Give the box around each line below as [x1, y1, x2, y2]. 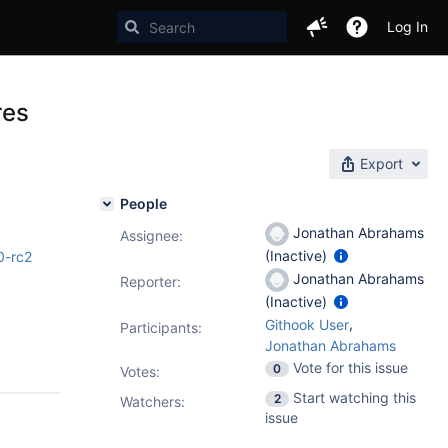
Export [360, 155, 403, 172]
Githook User [265, 316, 349, 333]
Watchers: [120, 393, 185, 410]
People [120, 195, 167, 212]
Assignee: [120, 227, 183, 244]
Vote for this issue [293, 359, 408, 376]
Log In [387, 18, 428, 35]
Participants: [120, 319, 202, 336]
